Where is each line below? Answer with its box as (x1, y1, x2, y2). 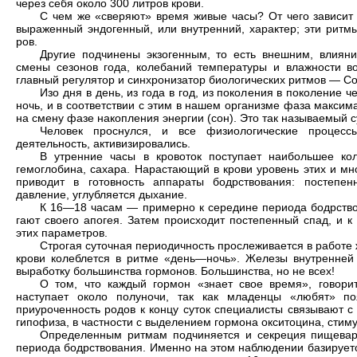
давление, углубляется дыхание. (16, 187, 187, 201)
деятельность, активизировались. (16, 136, 190, 150)
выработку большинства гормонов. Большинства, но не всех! (16, 264, 335, 277)
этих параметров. (16, 226, 108, 239)
